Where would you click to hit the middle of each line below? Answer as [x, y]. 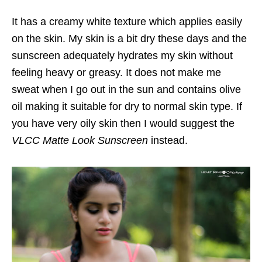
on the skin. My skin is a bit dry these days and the [129, 39]
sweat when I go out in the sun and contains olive [126, 90]
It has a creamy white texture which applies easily [127, 22]
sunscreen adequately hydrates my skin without [122, 56]
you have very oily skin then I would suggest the [123, 124]
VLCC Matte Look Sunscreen [80, 141]
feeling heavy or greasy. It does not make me [116, 73]
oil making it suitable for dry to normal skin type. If [127, 107]
